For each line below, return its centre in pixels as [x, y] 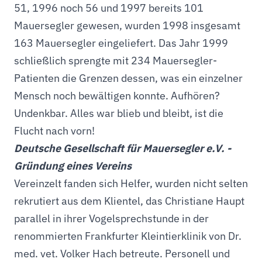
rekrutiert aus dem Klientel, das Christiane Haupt [129, 201]
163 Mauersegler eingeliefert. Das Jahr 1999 [121, 43]
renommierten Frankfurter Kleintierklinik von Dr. [128, 236]
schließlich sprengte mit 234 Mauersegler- [116, 61]
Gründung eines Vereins [73, 166]
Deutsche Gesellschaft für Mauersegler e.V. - [123, 148]
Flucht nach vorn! [54, 131]
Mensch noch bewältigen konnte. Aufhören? [117, 96]
